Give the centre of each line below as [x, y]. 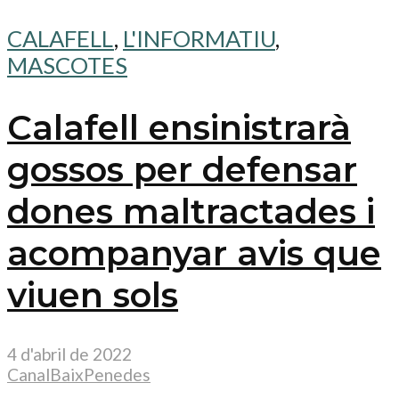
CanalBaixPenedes [79, 375]
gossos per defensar [182, 169]
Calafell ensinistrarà [179, 127]
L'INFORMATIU [199, 38]
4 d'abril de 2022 [69, 354]
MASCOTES [67, 65]
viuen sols [93, 295]
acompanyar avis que [194, 253]
